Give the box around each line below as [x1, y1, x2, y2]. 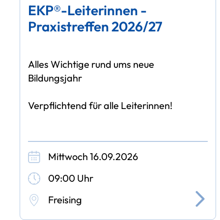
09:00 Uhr [48, 172, 94, 185]
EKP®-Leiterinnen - [28, 1, 147, 19]
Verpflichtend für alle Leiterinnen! [28, 99, 173, 111]
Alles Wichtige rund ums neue [28, 57, 155, 70]
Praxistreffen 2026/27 [28, 17, 163, 35]
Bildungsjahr [28, 71, 82, 84]
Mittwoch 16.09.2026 [48, 150, 138, 163]
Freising [48, 193, 82, 206]
